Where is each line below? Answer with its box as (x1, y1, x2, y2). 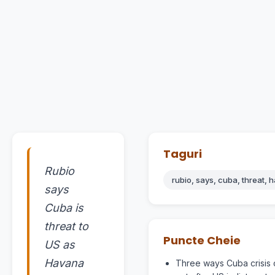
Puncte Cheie (163, 233, 241, 249)
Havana (44, 257, 83, 270)
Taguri (163, 146, 202, 162)
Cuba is (44, 201, 83, 215)
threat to (44, 220, 88, 233)
